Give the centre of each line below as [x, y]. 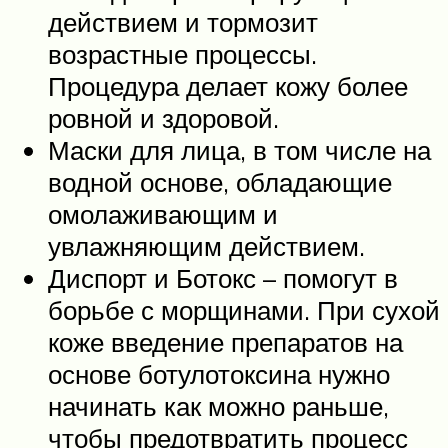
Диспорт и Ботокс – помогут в [223, 277]
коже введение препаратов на [225, 341]
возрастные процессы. [182, 53]
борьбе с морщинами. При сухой [244, 309]
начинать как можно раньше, [218, 405]
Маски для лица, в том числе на [239, 149]
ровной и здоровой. [163, 117]
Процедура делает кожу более [228, 85]
